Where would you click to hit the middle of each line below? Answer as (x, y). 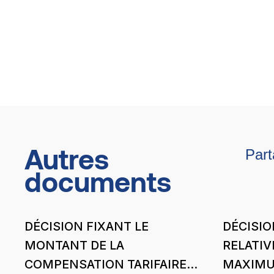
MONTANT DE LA (75, 245)
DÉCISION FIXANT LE (87, 226)
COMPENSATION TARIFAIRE (106, 264)
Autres (67, 158)
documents (98, 181)
